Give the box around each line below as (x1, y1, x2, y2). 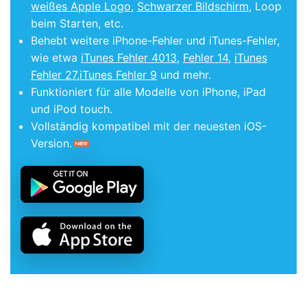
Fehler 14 (183, 51, 228, 65)
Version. (31, 136, 72, 151)
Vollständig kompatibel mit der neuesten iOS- (31, 119, 267, 134)
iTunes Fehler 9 (79, 68, 157, 82)
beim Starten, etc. (31, 16, 123, 31)
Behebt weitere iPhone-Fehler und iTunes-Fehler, (31, 34, 280, 48)
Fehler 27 (31, 68, 77, 82)
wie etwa (31, 51, 81, 65)
